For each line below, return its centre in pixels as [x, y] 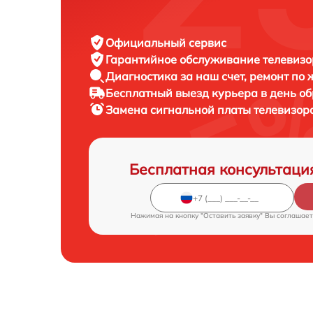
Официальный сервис [166, 43]
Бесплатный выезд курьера [183, 93]
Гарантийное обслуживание [184, 59]
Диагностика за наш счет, [177, 76]
